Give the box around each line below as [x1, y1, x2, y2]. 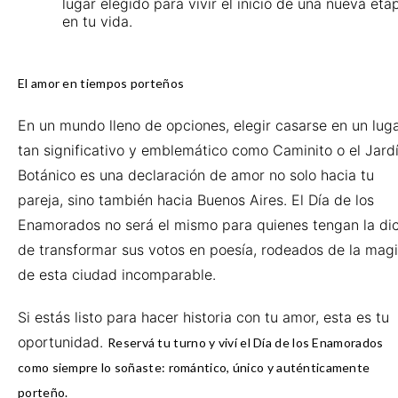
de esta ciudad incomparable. [18, 266, 216, 283]
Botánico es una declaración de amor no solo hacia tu [18, 166, 374, 184]
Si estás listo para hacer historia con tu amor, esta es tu [18, 308, 389, 326]
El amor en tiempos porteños [18, 76, 185, 91]
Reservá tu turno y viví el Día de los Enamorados [107, 335, 384, 350]
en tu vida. [62, 12, 132, 30]
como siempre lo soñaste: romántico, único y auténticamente [18, 360, 370, 375]
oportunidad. [18, 333, 107, 351]
